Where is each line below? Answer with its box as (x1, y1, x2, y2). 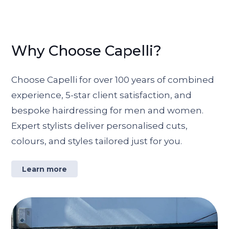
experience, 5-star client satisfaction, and (11, 90, 192, 101)
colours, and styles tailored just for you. (11, 136, 182, 147)
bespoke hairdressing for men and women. (11, 105, 204, 116)
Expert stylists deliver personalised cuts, (11, 121, 188, 131)
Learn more (22, 164, 67, 174)
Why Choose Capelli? (11, 41, 162, 59)
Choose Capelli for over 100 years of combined (11, 75, 215, 85)
